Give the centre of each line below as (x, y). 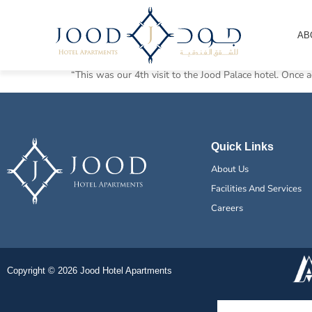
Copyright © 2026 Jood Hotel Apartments (89, 271)
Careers (227, 209)
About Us (229, 170)
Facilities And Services (256, 189)
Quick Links (242, 147)
